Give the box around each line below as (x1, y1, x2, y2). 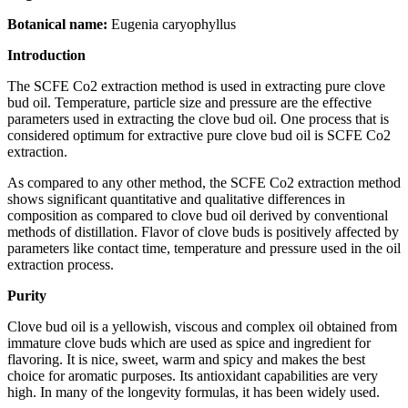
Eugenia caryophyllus (107, 16, 236, 33)
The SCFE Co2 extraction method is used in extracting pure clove (7, 78, 385, 95)
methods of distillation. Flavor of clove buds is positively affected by (7, 224, 399, 240)
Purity (7, 288, 46, 304)
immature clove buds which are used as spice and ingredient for (7, 335, 371, 352)
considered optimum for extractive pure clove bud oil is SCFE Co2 (7, 127, 391, 144)
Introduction (7, 47, 86, 64)
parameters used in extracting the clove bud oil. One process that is (7, 111, 389, 127)
